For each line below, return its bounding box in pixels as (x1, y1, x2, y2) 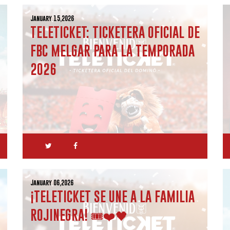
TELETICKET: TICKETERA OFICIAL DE (30, 24, 200, 40)
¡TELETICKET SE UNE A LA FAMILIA (30, 188, 195, 204)
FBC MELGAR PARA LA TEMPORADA (30, 43, 195, 59)
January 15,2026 (30, 14, 74, 22)
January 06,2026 (30, 179, 73, 186)
